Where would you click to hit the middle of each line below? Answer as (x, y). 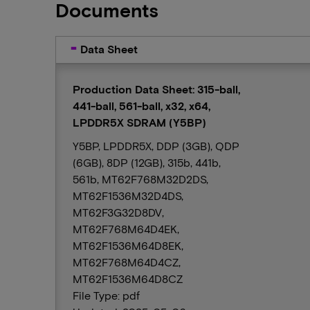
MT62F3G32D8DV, (118, 212)
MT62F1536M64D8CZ (128, 279)
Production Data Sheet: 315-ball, (156, 89)
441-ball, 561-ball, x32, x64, (142, 106)
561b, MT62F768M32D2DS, (140, 179)
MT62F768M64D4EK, (126, 229)
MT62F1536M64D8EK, (128, 245)
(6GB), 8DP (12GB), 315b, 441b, (147, 162)
